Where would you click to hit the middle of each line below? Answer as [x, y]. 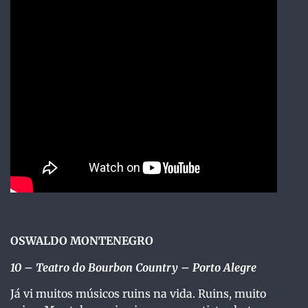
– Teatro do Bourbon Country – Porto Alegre [140, 267]
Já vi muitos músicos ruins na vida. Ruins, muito [138, 294]
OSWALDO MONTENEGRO [82, 241]
